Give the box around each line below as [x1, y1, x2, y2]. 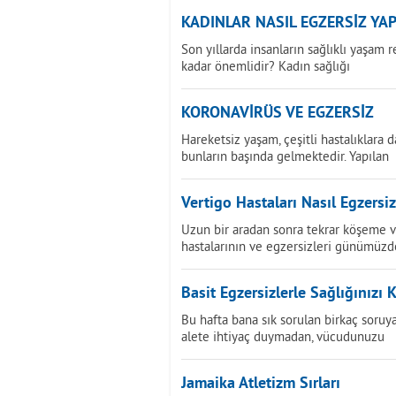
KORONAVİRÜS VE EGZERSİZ [181, 103, 374, 124]
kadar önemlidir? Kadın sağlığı [181, 57, 350, 74]
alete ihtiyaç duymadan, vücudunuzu [181, 328, 385, 345]
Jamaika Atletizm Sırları [181, 374, 340, 394]
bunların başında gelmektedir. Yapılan [181, 148, 389, 164]
